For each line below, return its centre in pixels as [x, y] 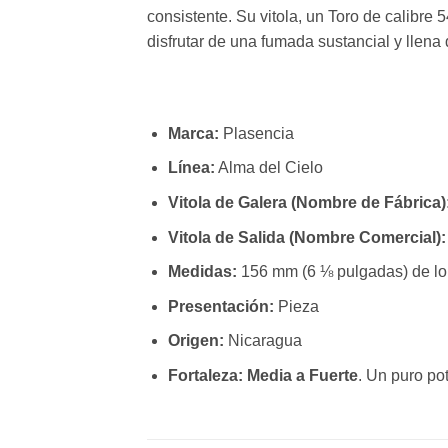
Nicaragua [262, 341]
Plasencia [256, 133]
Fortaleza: [205, 375]
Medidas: [202, 272]
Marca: [193, 133]
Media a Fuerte [302, 375]
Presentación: [220, 306]
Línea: [191, 168]
